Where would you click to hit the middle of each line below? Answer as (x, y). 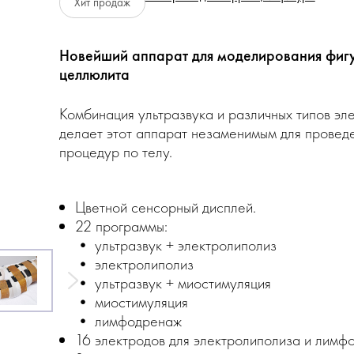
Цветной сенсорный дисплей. (165, 207)
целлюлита (94, 74)
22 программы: (121, 226)
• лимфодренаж (128, 321)
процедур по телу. (115, 152)
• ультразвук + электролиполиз (175, 245)
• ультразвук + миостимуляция (173, 283)
